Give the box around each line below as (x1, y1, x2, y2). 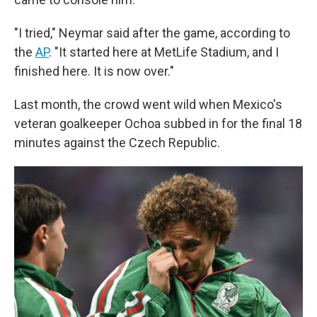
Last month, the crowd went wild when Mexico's (14, 97, 282, 112)
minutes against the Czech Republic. (14, 135, 220, 150)
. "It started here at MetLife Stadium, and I (49, 45, 279, 59)
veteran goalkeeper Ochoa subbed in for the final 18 (14, 116, 302, 131)
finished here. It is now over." (14, 64, 174, 79)
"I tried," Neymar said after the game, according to (14, 25, 290, 40)
